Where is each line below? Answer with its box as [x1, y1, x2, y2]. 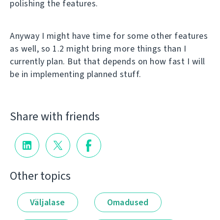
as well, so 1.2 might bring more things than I [10, 43, 186, 55]
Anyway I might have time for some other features [10, 30, 208, 42]
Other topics [10, 167, 71, 184]
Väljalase [30, 196, 65, 208]
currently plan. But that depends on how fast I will [10, 55, 205, 67]
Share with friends [10, 108, 100, 124]
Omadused [107, 196, 149, 208]
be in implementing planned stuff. [10, 68, 141, 80]
